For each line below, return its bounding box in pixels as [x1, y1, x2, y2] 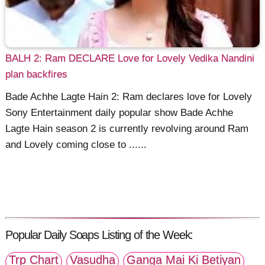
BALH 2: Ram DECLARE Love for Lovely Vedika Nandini [5, 52, 255, 64]
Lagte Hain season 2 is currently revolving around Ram [5, 122, 249, 134]
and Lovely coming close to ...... [5, 138, 147, 150]
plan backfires [5, 68, 68, 80]
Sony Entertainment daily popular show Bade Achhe [5, 106, 234, 118]
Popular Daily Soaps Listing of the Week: [5, 228, 193, 242]
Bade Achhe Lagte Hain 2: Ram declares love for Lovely [5, 91, 253, 102]
